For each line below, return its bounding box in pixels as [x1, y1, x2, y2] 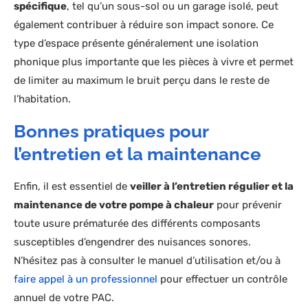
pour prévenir [214, 199, 282, 212]
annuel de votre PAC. [14, 291, 114, 305]
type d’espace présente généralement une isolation [14, 37, 258, 50]
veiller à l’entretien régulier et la [130, 180, 294, 193]
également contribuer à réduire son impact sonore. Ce [14, 19, 274, 32]
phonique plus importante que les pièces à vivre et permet [14, 56, 294, 69]
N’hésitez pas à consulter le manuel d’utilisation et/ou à [14, 254, 280, 267]
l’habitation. [14, 93, 71, 106]
